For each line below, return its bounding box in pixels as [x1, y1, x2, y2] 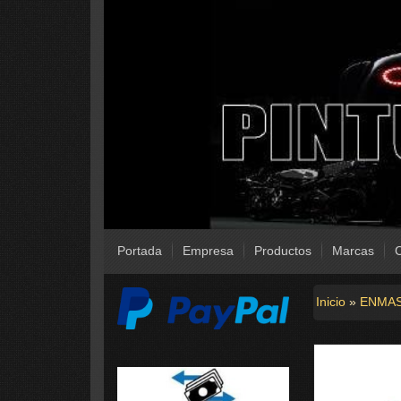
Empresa [182, 243, 234, 259]
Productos [253, 243, 311, 259]
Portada [116, 243, 162, 259]
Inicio [315, 294, 346, 310]
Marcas [331, 243, 374, 259]
